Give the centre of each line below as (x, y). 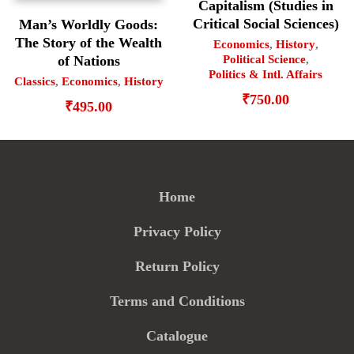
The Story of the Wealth (88, 43)
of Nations (88, 61)
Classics (34, 82)
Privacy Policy (177, 231)
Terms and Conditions (177, 301)
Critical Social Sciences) (265, 23)
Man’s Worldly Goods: (88, 25)
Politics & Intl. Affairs (265, 74)
